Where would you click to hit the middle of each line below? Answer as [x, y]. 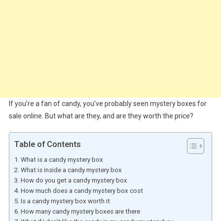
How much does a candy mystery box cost [82, 190]
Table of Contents [47, 144]
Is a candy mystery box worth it [65, 201]
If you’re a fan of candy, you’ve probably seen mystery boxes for [108, 103]
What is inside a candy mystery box [71, 170]
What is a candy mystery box [62, 159]
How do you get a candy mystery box [74, 180]
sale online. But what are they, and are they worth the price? [101, 116]
